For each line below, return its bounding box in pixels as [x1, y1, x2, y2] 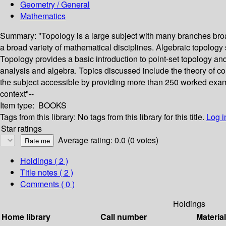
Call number [100, 211, 147, 223]
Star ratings [1, 123, 42, 135]
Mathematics [20, 10, 66, 22]
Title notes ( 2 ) [20, 166, 73, 179]
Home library [2, 211, 50, 223]
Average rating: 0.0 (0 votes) [58, 134, 158, 146]
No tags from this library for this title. [78, 111, 204, 123]
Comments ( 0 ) [20, 178, 75, 190]
